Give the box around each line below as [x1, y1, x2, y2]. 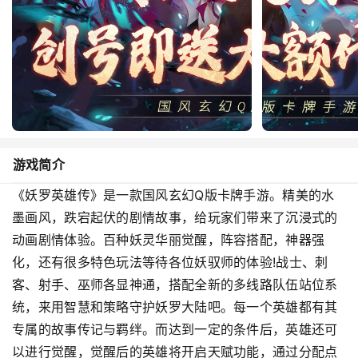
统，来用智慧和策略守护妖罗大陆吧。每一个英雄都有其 [12, 299, 338, 315]
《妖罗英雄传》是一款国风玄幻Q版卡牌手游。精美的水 [12, 187, 335, 203]
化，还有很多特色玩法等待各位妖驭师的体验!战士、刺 [12, 254, 328, 270]
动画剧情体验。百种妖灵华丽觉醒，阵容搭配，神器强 [12, 232, 325, 248]
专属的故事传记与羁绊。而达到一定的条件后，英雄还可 [12, 321, 338, 337]
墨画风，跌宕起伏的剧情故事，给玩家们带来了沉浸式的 [12, 209, 338, 225]
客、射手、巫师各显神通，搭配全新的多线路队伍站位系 [12, 276, 338, 292]
